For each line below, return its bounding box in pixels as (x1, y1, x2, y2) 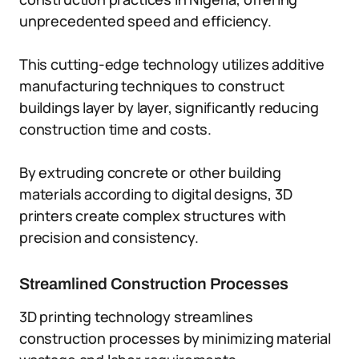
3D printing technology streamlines (19, 307, 253, 326)
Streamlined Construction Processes (19, 275, 288, 292)
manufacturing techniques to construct (19, 76, 284, 95)
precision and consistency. (19, 228, 199, 247)
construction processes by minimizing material (19, 329, 331, 348)
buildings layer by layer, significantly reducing (19, 98, 319, 117)
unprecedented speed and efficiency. (19, 11, 272, 30)
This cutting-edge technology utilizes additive (19, 54, 325, 74)
